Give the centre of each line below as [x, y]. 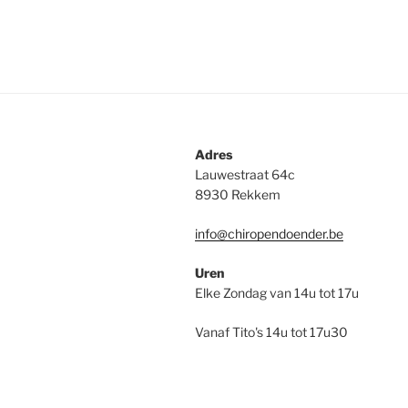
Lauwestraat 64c [245, 174]
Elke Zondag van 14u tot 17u [277, 292]
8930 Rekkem [238, 194]
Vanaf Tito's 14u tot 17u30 [271, 331]
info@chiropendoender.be [269, 233]
